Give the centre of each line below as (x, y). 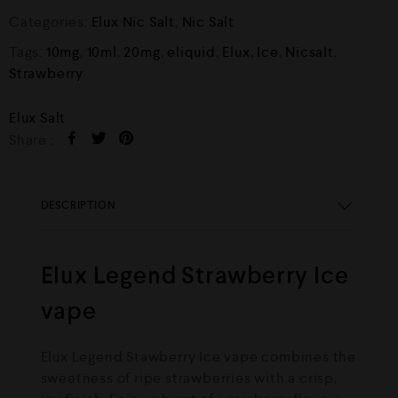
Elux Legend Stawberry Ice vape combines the (198, 357)
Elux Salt (38, 118)
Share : (32, 140)
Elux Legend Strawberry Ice (195, 275)
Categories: (50, 22)
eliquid (191, 52)
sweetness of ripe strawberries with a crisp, (189, 378)
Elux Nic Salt (133, 22)
